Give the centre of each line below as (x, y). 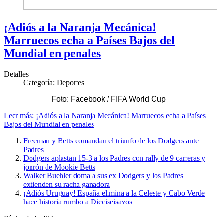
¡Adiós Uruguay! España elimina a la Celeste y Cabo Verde (114, 193)
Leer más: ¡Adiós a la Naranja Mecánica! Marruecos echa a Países (105, 116)
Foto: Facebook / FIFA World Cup (108, 99)
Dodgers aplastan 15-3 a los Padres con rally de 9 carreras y (114, 158)
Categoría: (40, 83)
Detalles (16, 74)
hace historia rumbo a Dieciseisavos (78, 202)
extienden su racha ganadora (67, 185)
